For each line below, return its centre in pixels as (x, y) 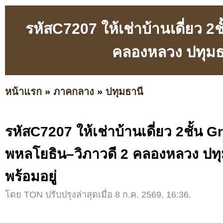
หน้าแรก (23, 91)
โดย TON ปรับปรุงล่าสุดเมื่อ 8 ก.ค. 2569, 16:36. (98, 195)
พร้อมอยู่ (31, 176)
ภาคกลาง (74, 91)
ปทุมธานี (124, 91)
